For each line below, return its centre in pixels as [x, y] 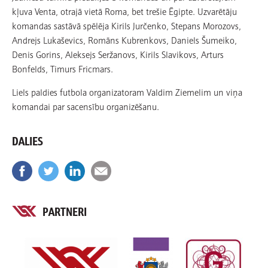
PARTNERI [65, 211]
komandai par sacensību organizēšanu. [86, 106]
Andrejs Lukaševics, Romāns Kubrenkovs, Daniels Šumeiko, [124, 39]
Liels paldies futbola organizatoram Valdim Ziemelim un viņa [127, 92]
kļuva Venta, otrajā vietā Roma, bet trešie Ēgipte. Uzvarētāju [124, 11]
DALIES [28, 140]
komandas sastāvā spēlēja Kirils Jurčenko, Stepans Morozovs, [127, 25]
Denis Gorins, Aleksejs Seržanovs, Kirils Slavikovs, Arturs [118, 54]
